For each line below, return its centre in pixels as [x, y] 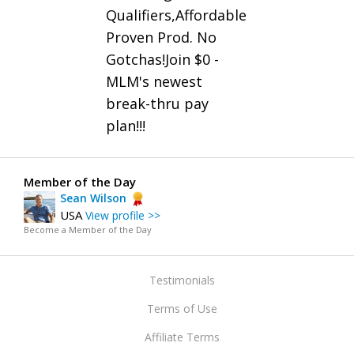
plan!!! [126, 126]
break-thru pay [157, 104]
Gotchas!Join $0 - [162, 60]
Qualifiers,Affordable [176, 15]
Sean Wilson [93, 198]
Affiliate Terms [182, 337]
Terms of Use [182, 309]
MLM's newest [154, 82]
